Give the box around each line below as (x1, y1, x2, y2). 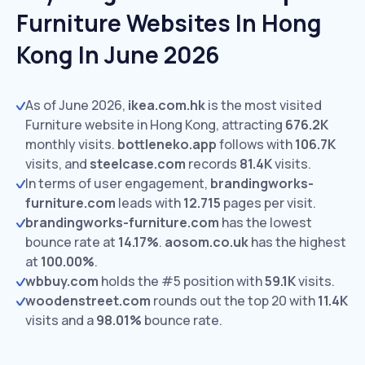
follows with (217, 135, 295, 153)
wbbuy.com (25, 272, 99, 290)
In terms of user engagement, (25, 174, 210, 192)
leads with (116, 194, 183, 212)
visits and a (25, 311, 96, 329)
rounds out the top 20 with (151, 292, 318, 310)
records (186, 155, 240, 173)
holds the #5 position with (99, 272, 265, 290)
